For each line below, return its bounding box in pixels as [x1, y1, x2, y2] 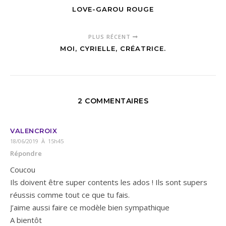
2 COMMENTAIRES [78, 96, 148, 106]
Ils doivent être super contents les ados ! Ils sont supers [10, 177, 207, 188]
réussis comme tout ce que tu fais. [10, 190, 130, 200]
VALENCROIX [10, 127, 57, 135]
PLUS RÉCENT [88, 33, 133, 41]
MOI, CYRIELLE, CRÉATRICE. [60, 44, 166, 53]
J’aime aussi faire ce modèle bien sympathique [10, 202, 169, 213]
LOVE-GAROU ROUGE [72, 5, 154, 14]
